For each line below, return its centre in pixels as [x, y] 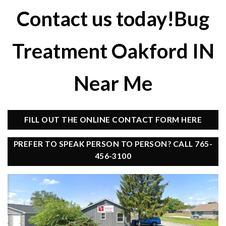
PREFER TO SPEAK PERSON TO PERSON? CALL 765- [113, 144]
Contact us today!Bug [113, 18]
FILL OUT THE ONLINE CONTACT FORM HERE [113, 119]
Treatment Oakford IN [113, 51]
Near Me [113, 83]
